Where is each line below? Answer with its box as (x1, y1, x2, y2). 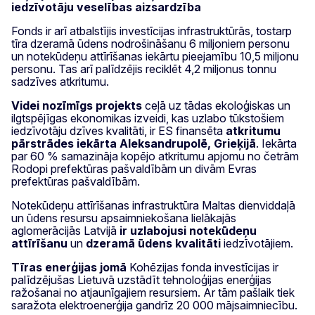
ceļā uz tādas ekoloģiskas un (142, 98, 290, 112)
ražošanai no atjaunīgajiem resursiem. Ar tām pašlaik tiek (11, 285, 295, 300)
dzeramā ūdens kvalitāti (86, 236, 221, 250)
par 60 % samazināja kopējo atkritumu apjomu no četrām (11, 148, 299, 163)
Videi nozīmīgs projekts (11, 98, 142, 112)
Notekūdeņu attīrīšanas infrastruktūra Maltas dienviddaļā (11, 198, 295, 212)
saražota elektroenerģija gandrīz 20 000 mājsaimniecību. (11, 297, 297, 312)
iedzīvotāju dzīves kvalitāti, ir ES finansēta (11, 123, 226, 138)
